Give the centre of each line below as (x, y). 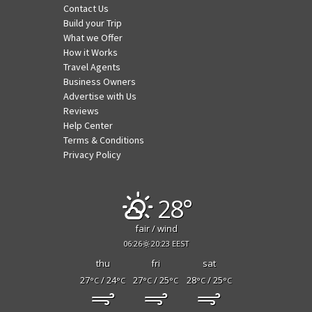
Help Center (88, 126)
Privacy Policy (92, 155)
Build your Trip (92, 23)
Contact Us (86, 9)
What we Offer (93, 38)
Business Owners (99, 82)
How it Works (90, 53)
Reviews (81, 111)
